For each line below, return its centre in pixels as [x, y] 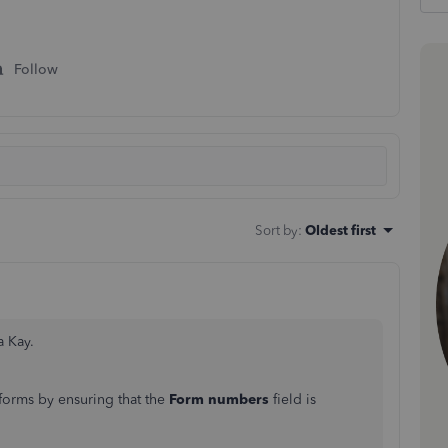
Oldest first [340, 230]
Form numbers [221, 399]
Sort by [276, 230]
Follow [36, 69]
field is [294, 399]
